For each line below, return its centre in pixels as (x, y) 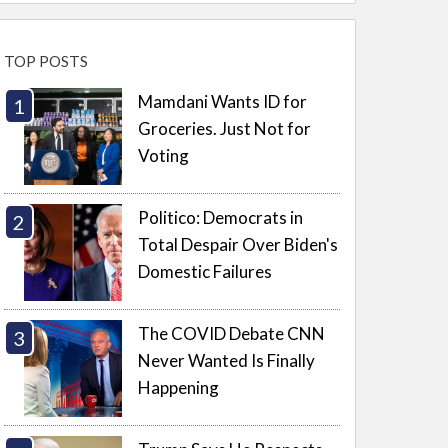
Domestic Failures (205, 271)
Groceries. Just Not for (225, 128)
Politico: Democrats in (221, 217)
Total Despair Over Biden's (238, 244)
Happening (179, 387)
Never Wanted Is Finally (227, 360)
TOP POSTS (46, 61)
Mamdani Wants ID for (223, 101)
